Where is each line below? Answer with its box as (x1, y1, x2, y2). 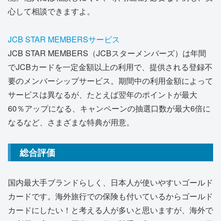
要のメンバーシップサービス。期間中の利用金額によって (8, 74, 213, 86)
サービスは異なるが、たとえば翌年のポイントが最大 (8, 88, 197, 100)
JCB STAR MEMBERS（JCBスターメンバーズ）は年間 (8, 47, 206, 59)
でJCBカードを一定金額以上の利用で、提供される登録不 (8, 61, 213, 73)
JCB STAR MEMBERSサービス (8, 33, 120, 45)
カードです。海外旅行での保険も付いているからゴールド (8, 190, 213, 202)
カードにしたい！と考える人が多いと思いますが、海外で (8, 204, 213, 216)
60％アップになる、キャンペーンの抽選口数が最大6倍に (8, 102, 211, 114)
